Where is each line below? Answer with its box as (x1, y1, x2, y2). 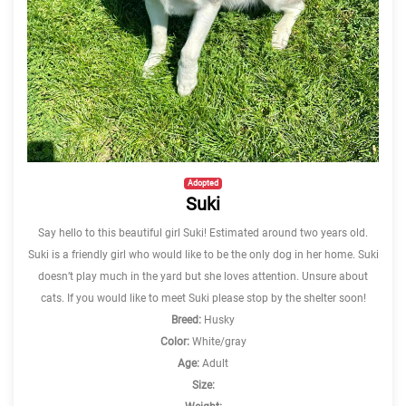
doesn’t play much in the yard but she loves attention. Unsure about (38, 270, 368, 284)
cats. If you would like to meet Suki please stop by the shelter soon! (40, 292, 366, 305)
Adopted (188, 178, 218, 188)
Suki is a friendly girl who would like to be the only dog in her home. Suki (27, 248, 379, 262)
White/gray (188, 335, 246, 349)
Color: (159, 335, 189, 349)
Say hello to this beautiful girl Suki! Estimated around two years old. (38, 227, 368, 240)
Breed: (171, 314, 201, 327)
